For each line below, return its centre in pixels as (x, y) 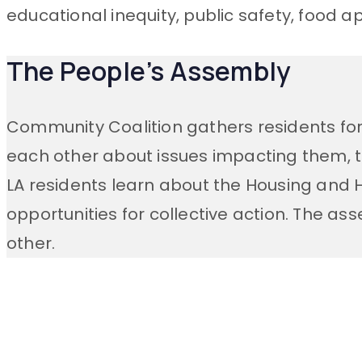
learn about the (176, 185)
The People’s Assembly (149, 71)
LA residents (59, 185)
